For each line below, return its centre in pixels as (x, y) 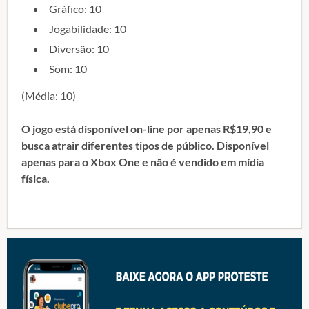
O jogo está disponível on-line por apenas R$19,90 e (147, 128)
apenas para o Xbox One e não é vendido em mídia (143, 161)
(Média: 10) (49, 95)
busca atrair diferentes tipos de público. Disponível (145, 145)
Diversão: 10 (79, 48)
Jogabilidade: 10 (88, 28)
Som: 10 (68, 68)
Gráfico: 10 (75, 8)
